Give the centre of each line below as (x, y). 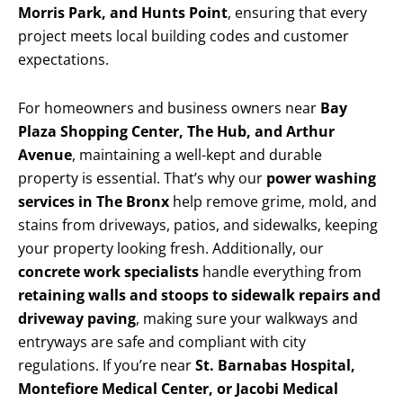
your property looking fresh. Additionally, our (171, 249)
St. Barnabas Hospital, (275, 366)
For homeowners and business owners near (169, 108)
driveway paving (77, 319)
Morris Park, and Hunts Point (123, 13)
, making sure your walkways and (247, 319)
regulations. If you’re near (107, 366)
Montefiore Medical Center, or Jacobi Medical (178, 389)
